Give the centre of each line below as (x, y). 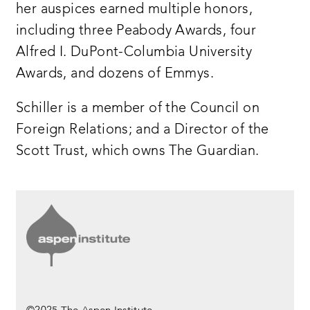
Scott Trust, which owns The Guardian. (138, 152)
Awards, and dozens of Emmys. (115, 74)
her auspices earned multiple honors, (135, 9)
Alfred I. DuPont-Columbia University (134, 52)
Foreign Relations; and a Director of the (143, 130)
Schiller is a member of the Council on (138, 109)
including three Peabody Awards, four (136, 31)
